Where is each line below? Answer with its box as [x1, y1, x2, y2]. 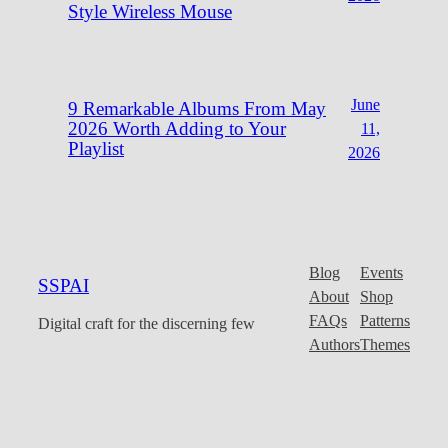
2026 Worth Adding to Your [68, 119, 286, 140]
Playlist [68, 139, 124, 160]
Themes [360, 335, 410, 354]
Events [360, 263, 403, 282]
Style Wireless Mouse [68, 2, 232, 23]
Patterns [360, 311, 410, 330]
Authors [309, 335, 360, 354]
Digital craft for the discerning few [38, 315, 255, 334]
